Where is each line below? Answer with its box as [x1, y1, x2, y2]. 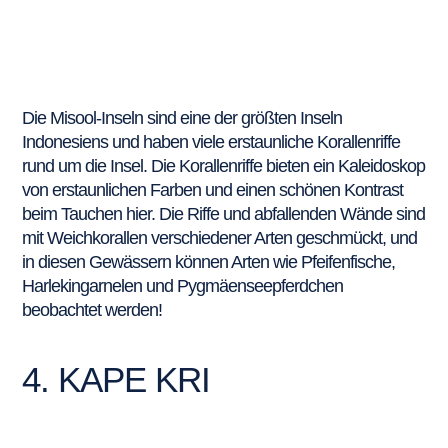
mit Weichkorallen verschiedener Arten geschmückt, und [22, 228, 418, 249]
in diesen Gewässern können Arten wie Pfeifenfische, [22, 252, 396, 273]
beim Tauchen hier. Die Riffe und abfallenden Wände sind [22, 204, 426, 225]
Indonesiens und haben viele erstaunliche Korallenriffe [22, 132, 401, 153]
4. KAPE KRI [22, 359, 211, 399]
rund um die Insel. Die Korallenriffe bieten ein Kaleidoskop [22, 156, 426, 177]
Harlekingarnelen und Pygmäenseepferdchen [22, 276, 344, 297]
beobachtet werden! [22, 300, 163, 321]
